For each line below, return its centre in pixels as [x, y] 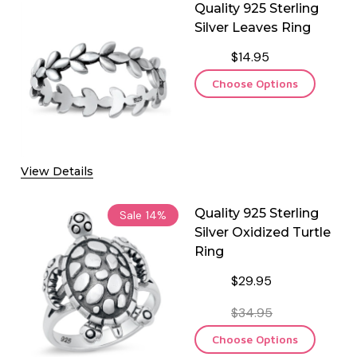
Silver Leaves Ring [253, 27]
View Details [57, 171]
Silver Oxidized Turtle [263, 232]
